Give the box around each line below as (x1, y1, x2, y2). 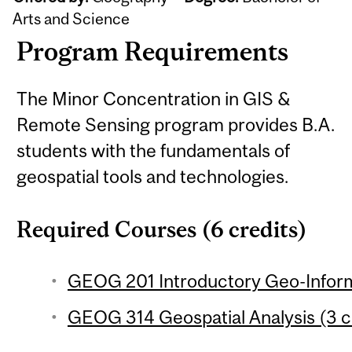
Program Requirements (16, 36, 289, 66)
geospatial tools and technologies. (16, 166, 289, 188)
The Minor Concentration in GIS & (16, 88, 291, 110)
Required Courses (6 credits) (16, 217, 308, 243)
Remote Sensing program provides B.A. (16, 114, 335, 136)
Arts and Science (13, 9, 130, 28)
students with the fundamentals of (16, 140, 291, 162)
